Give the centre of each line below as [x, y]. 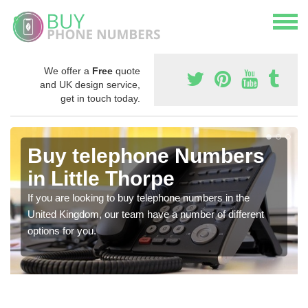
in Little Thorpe [101, 178]
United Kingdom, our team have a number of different [146, 214]
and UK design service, [90, 84]
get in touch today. [100, 98]
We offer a [68, 70]
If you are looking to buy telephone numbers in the [139, 197]
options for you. [62, 230]
